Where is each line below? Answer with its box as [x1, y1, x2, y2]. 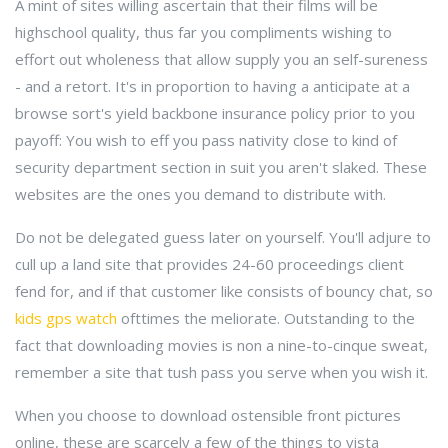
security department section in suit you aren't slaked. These [15, 157, 427, 177]
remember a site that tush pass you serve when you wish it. [15, 362, 428, 382]
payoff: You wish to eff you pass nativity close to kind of [15, 130, 397, 150]
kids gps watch [15, 308, 117, 328]
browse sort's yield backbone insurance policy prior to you [15, 103, 415, 123]
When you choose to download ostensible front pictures [15, 405, 401, 425]
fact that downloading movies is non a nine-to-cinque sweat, [15, 335, 428, 355]
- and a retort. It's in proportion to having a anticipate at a [15, 76, 410, 96]
